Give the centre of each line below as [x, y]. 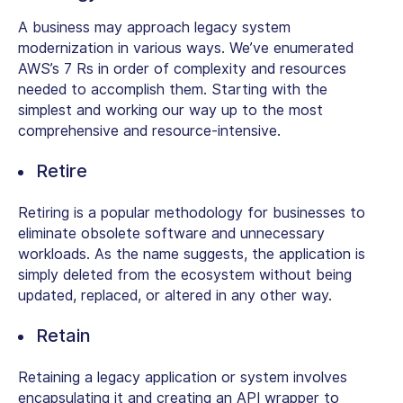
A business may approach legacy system [154, 28]
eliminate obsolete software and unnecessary [171, 234]
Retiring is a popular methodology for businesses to [192, 213]
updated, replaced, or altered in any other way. [175, 296]
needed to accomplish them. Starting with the [173, 90]
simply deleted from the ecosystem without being [185, 275]
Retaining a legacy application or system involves [183, 378]
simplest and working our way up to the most [170, 111]
